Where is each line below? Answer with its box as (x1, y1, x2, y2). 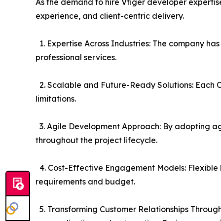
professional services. (36, 52, 116, 62)
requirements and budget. (36, 176, 135, 186)
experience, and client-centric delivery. (36, 10, 184, 21)
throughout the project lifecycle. (36, 135, 157, 145)
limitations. (36, 93, 76, 104)
